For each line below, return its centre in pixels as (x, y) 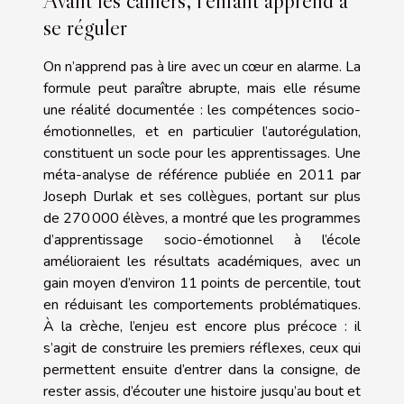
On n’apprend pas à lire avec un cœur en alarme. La (202, 66)
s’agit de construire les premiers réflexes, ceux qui (202, 348)
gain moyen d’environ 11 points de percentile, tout (202, 283)
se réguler (85, 27)
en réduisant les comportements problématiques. (202, 304)
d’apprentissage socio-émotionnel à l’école (202, 239)
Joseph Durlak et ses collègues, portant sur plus (202, 196)
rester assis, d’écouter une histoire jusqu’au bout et (202, 391)
